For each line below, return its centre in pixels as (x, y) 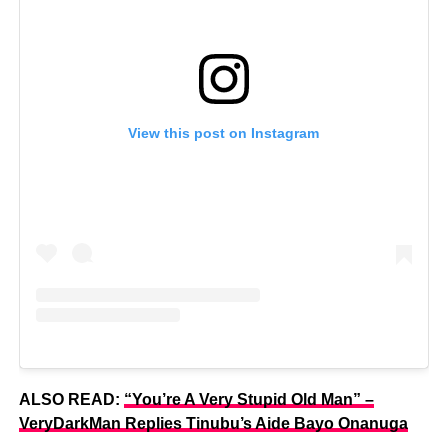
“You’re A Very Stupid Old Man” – (248, 400)
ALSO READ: (71, 400)
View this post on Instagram (224, 133)
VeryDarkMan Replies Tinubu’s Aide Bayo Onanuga (213, 424)
